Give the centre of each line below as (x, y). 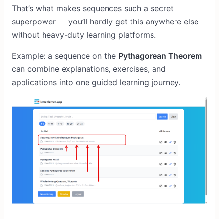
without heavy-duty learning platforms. (84, 34)
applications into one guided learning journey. (96, 82)
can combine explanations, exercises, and (89, 69)
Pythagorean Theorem (160, 55)
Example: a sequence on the (65, 55)
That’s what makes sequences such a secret (93, 8)
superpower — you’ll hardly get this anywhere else (105, 21)
